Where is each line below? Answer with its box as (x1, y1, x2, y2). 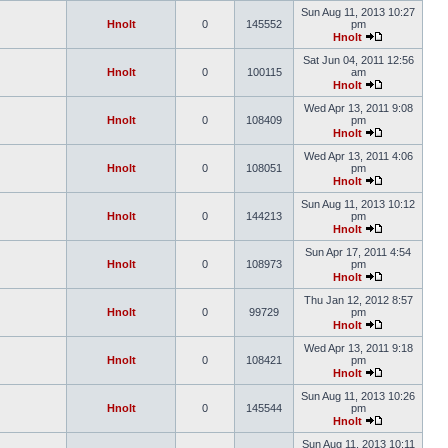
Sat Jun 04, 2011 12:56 (302, 54, 414, 66)
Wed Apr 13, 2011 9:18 (303, 342, 413, 354)
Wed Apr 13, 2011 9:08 (303, 102, 413, 114)
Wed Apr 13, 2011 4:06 (303, 150, 413, 162)
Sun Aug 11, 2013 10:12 (301, 198, 415, 210)
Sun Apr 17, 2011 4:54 (305, 246, 411, 258)
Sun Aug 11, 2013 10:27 (301, 6, 415, 18)
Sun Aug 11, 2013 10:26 (301, 390, 415, 402)
